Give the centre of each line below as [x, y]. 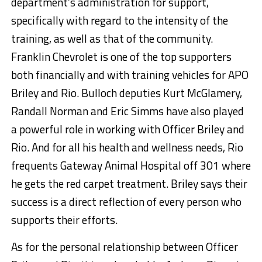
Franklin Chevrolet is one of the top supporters [121, 57]
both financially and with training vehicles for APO [130, 75]
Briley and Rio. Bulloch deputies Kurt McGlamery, [126, 93]
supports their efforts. [64, 220]
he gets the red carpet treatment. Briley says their [129, 184]
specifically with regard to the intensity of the [119, 20]
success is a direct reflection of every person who [126, 202]
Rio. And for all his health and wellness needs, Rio [127, 147]
